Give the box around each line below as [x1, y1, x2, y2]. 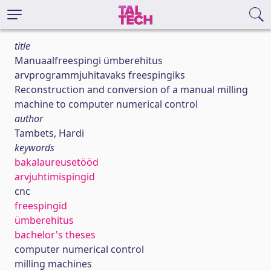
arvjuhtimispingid [15, 170, 95, 183]
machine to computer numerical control [15, 97, 198, 111]
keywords [15, 141, 54, 154]
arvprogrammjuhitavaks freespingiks [15, 68, 185, 82]
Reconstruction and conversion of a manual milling [15, 83, 248, 96]
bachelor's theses [15, 228, 96, 241]
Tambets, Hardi [15, 126, 84, 140]
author [15, 112, 43, 125]
